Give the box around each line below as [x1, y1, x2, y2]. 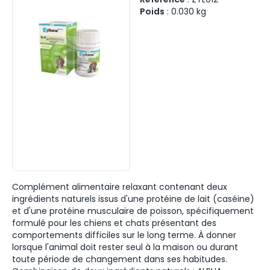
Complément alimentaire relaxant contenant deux [12, 181, 227, 193]
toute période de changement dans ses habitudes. [12, 253, 227, 265]
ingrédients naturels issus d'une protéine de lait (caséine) [12, 193, 254, 205]
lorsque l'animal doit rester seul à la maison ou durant [12, 241, 238, 253]
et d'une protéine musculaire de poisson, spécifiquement [12, 205, 254, 217]
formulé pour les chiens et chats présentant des [12, 217, 216, 229]
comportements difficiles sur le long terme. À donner [12, 229, 236, 241]
